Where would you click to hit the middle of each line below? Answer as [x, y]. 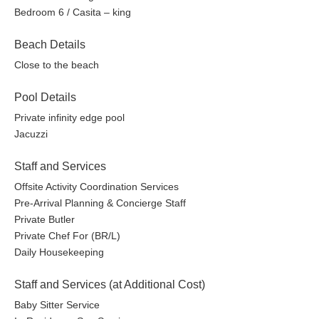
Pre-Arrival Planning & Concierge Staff [100, 203]
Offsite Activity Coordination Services [96, 187]
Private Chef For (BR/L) [67, 236]
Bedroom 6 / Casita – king [73, 12]
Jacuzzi [31, 134]
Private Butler [45, 220]
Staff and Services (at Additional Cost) [110, 285]
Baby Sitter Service [57, 305]
